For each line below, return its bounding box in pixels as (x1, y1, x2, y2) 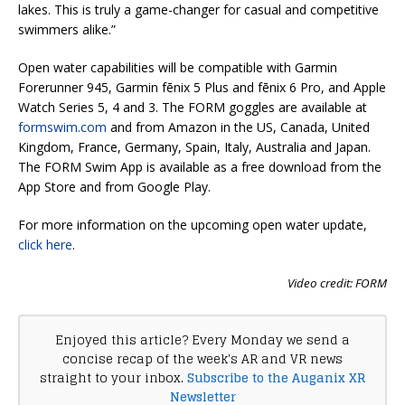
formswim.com (18, 118, 107, 137)
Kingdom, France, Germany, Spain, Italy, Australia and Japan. (18, 138, 371, 156)
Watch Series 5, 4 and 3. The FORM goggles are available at (18, 99, 367, 117)
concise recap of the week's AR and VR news (62, 348, 343, 371)
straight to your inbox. (40, 367, 187, 390)
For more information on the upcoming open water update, (18, 216, 367, 234)
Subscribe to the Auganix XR (187, 367, 365, 390)
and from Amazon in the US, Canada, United (107, 118, 370, 137)
